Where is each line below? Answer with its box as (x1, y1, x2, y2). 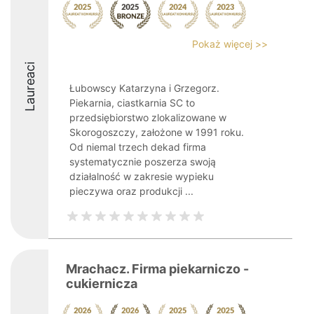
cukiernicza (66, 276, 137, 291)
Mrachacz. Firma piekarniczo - (66, 261, 249, 276)
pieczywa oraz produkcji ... (69, 185, 193, 197)
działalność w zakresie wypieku (69, 170, 214, 182)
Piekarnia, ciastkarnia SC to (69, 97, 195, 109)
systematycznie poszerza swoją (69, 156, 216, 168)
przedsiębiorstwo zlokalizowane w (69, 111, 226, 123)
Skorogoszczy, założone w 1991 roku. (69, 126, 244, 138)
